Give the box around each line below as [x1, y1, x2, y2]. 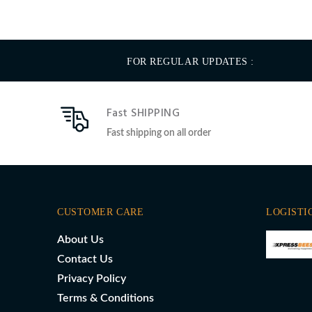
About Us [57, 234, 104, 245]
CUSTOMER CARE [57, 207, 144, 217]
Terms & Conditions [57, 292, 154, 304]
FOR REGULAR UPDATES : [127, 56, 254, 67]
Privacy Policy [57, 273, 126, 284]
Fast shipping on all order [107, 127, 211, 138]
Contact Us [57, 253, 113, 265]
